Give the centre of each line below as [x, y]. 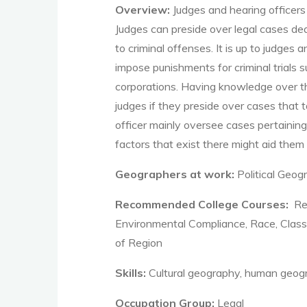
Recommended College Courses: [203, 204]
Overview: [144, 10]
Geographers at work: [176, 174]
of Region [139, 243]
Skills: [131, 273]
